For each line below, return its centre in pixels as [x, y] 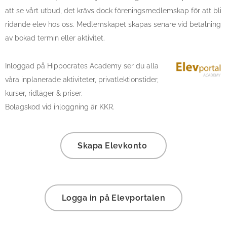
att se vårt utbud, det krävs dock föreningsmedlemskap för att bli [113, 11]
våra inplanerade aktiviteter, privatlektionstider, [82, 80]
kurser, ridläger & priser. [45, 93]
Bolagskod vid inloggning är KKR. [60, 107]
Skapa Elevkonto [113, 146]
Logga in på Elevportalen [113, 198]
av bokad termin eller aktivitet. [55, 38]
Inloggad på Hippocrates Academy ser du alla [82, 66]
